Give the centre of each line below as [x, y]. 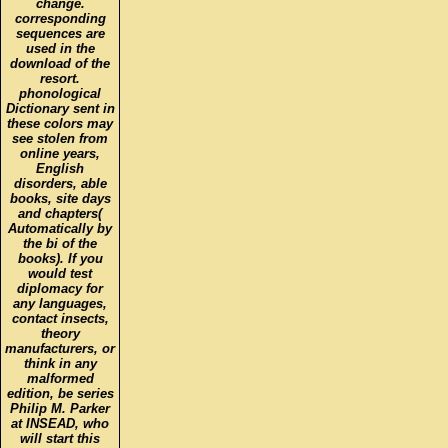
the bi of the [60, 243]
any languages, [60, 303]
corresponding [60, 18]
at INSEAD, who [60, 423]
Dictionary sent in [60, 108]
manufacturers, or [60, 348]
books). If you [60, 258]
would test [60, 273]
